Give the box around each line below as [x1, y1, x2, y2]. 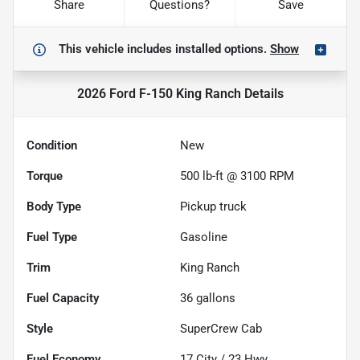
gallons [193, 290, 235, 305]
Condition [27, 137, 77, 153]
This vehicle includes [59, 41, 175, 56]
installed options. [175, 41, 270, 56]
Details [240, 85, 284, 101]
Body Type [27, 198, 81, 214]
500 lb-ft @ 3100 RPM [180, 168, 294, 183]
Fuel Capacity [27, 290, 99, 305]
